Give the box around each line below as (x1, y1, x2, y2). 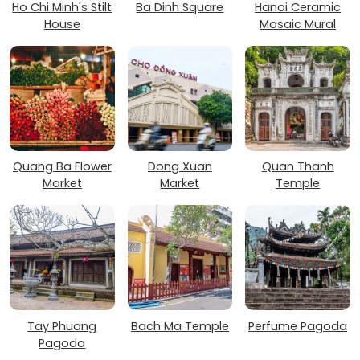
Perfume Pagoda (248, 317, 348, 334)
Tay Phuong (27, 317, 97, 334)
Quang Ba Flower (12, 158, 112, 175)
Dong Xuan (147, 158, 212, 175)
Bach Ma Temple (130, 317, 229, 334)
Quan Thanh (261, 158, 334, 175)
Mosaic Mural (260, 16, 337, 33)
